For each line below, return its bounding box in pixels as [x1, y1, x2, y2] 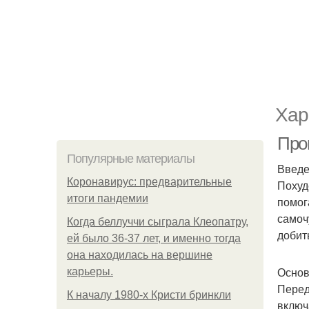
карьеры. [67, 266, 113, 277]
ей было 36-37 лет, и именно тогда [67, 232, 241, 244]
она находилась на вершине [67, 249, 212, 261]
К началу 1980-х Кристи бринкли [67, 289, 231, 301]
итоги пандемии [67, 192, 148, 204]
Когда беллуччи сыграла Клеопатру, [67, 216, 248, 228]
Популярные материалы [67, 152, 195, 166]
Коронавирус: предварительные [67, 176, 232, 188]
